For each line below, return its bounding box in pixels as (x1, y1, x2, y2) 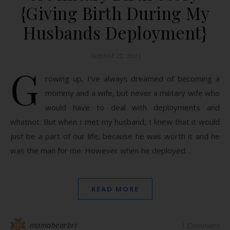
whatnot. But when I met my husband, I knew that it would (10, 117, 220, 127)
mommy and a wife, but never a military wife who (45, 88, 220, 98)
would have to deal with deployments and (45, 102, 220, 112)
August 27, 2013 (89, 50, 141, 60)
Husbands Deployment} (23, 21, 207, 44)
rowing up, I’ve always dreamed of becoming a (45, 73, 220, 84)
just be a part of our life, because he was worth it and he (10, 131, 220, 141)
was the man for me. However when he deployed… (10, 145, 191, 156)
